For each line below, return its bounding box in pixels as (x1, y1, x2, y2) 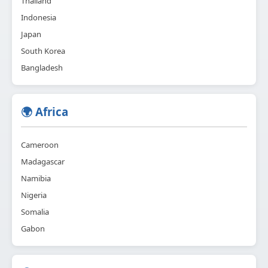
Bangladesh (21, 62, 63, 73)
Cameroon (21, 139, 59, 150)
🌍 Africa (21, 103, 68, 119)
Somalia (21, 206, 49, 217)
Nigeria (21, 189, 47, 200)
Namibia (21, 172, 51, 184)
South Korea (21, 45, 65, 56)
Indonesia (21, 11, 56, 23)
